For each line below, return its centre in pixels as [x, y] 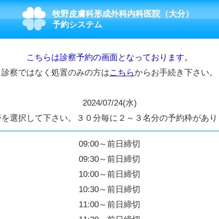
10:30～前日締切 [109, 189]
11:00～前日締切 [109, 204]
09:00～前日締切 [109, 144]
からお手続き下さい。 [176, 72]
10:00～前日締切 [109, 174]
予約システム [77, 24]
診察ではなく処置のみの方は [55, 72]
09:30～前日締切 [109, 159]
